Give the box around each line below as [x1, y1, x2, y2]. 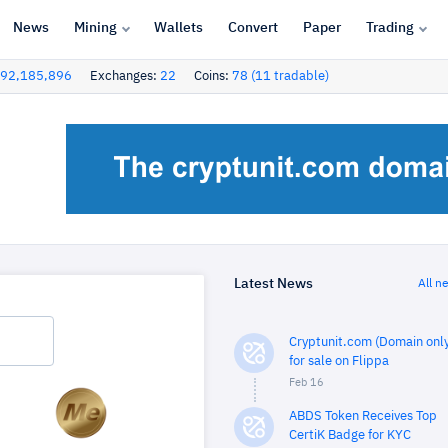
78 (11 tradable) [232, 70, 329, 83]
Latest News [234, 276, 313, 291]
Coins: [194, 70, 232, 83]
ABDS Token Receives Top [289, 410, 437, 423]
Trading [365, 20, 414, 35]
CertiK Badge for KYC [289, 429, 411, 442]
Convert [227, 20, 278, 35]
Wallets [153, 20, 203, 35]
